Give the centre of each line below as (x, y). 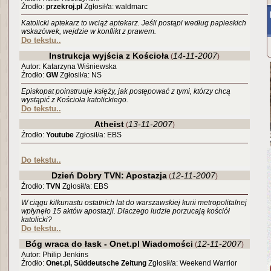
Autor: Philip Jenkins (54, 255)
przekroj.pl (64, 7)
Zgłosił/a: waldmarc (115, 7)
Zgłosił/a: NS (80, 75)
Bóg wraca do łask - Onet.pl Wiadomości (109, 244)
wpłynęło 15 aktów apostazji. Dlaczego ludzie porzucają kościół (125, 211)
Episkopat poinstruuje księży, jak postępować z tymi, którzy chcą (126, 91)
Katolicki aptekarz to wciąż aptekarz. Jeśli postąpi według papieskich (133, 23)
